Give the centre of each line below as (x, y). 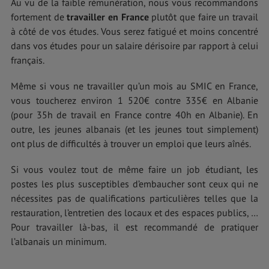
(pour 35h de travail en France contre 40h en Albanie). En (134, 114)
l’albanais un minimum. (59, 242)
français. (28, 60)
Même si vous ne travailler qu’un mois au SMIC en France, (134, 86)
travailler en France (106, 17)
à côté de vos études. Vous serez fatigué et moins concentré (134, 31)
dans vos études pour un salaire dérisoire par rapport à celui (134, 45)
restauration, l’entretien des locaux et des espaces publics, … (134, 213)
